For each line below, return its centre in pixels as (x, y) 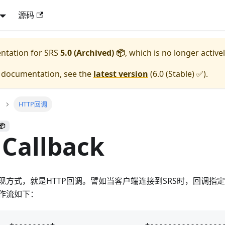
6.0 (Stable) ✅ (178, 74)
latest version (121, 74)
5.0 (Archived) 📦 (93, 53)
